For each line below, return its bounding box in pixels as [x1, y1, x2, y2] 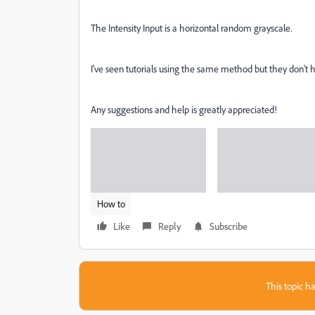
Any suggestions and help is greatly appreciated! [91, 103, 277, 115]
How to [97, 197, 125, 210]
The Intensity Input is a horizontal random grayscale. [91, 22, 292, 34]
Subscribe [210, 219, 247, 232]
